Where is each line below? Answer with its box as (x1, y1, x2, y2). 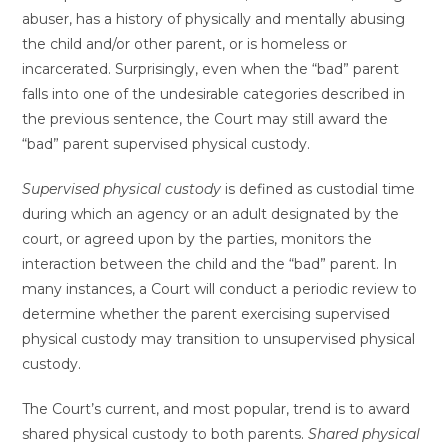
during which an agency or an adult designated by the (22, 205, 400, 224)
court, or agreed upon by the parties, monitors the (22, 230, 373, 249)
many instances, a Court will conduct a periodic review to (22, 280, 418, 299)
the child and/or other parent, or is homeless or (22, 35, 348, 54)
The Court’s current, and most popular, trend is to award (22, 400, 411, 419)
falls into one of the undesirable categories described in (22, 85, 406, 104)
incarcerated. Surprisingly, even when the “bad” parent (22, 60, 400, 79)
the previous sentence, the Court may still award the (22, 110, 389, 129)
